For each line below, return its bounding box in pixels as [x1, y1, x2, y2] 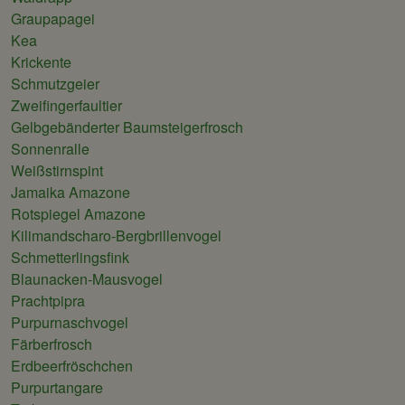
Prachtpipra [11, 290, 85, 312]
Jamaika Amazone [11, 182, 130, 203]
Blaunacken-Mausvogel [11, 268, 163, 290]
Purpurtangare [11, 377, 103, 399]
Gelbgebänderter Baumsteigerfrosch [11, 117, 243, 138]
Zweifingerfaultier [11, 95, 122, 117]
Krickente [11, 52, 71, 73]
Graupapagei [11, 8, 95, 30]
